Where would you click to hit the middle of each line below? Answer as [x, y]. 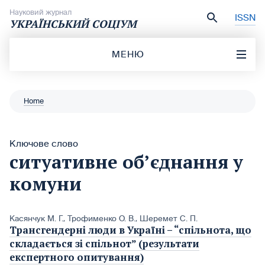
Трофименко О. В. [101, 219]
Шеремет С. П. [169, 219]
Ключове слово [44, 143]
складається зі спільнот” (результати [104, 244]
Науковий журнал [41, 12]
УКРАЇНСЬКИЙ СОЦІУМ [73, 24]
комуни [46, 184]
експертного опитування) [77, 257]
